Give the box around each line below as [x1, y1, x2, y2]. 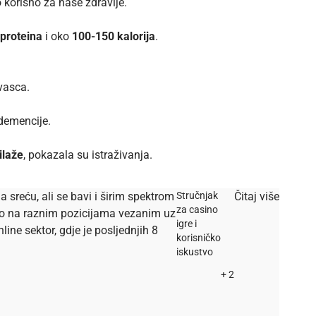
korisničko [176, 231, 221, 243]
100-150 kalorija [72, 29, 155, 43]
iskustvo [176, 245, 213, 257]
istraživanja [92, 147, 150, 162]
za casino [176, 203, 218, 215]
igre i [176, 217, 197, 229]
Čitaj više [234, 189, 279, 203]
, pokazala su [23, 147, 92, 162]
